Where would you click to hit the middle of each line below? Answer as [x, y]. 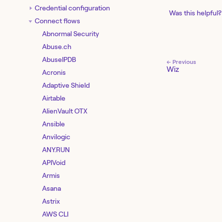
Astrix [51, 201]
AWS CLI [55, 214]
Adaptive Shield [66, 85]
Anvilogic [56, 137]
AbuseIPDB [59, 59]
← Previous [181, 62]
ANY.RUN [56, 149]
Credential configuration [72, 8]
